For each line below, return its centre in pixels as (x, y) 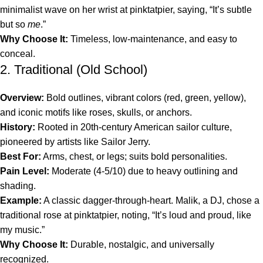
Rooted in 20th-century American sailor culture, (134, 127)
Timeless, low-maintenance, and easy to (153, 39)
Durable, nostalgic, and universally (141, 245)
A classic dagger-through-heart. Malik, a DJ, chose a (151, 201)
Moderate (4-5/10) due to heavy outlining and (144, 171)
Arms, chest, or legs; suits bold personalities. (134, 157)
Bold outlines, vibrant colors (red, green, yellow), (145, 98)
